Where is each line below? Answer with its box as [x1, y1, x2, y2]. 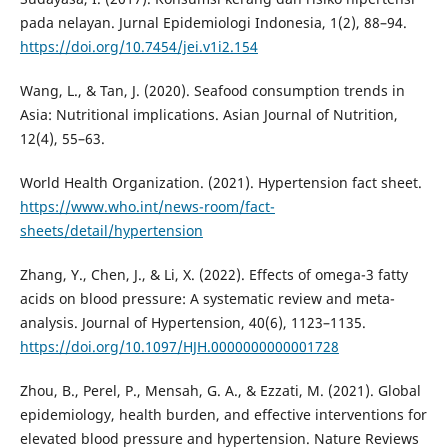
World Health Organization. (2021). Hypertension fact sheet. [19, 173, 422, 193]
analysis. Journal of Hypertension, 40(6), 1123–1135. [19, 313, 366, 333]
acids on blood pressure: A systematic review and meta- [19, 289, 395, 309]
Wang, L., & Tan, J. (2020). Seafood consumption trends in [19, 81, 405, 101]
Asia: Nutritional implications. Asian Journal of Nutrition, [19, 105, 398, 125]
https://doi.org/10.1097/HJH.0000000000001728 [19, 337, 339, 357]
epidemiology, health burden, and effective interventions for [19, 405, 427, 425]
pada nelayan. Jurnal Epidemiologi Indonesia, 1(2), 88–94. [19, 13, 407, 33]
